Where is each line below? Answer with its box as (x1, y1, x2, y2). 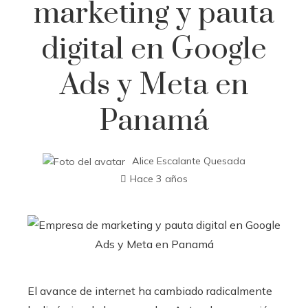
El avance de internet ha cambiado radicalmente (27, 283, 272, 298)
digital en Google (41, 31, 267, 68)
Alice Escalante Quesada (131, 155, 245, 167)
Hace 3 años (130, 172, 188, 185)
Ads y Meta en (59, 67, 249, 104)
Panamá (99, 102, 209, 140)
